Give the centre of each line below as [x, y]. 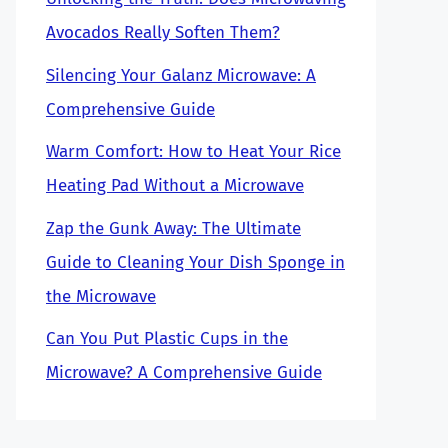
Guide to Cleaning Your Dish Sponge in [195, 262]
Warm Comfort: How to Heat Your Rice [193, 151]
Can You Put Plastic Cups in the [167, 338]
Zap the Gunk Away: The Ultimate [173, 228]
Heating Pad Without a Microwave [175, 185]
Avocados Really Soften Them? [163, 32]
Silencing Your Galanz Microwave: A [181, 75]
